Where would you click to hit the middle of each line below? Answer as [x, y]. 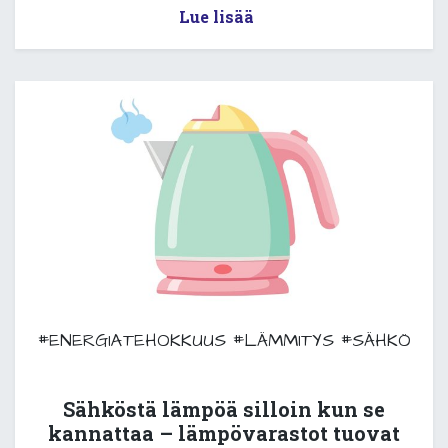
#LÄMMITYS [283, 341]
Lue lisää [216, 17]
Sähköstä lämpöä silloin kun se [224, 409]
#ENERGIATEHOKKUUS [131, 341]
